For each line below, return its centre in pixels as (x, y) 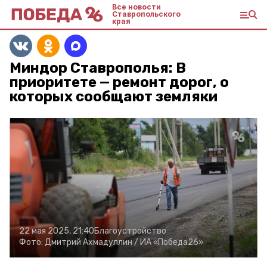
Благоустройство (130, 231)
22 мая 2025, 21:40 (57, 231)
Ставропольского (146, 14)
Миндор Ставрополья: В (98, 68)
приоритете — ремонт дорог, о (119, 82)
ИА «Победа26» (172, 242)
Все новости (136, 7)
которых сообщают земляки (114, 97)
